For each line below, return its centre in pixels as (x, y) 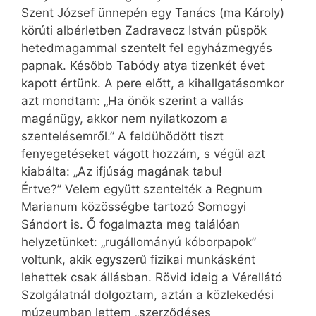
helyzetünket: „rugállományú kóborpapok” (139, 242)
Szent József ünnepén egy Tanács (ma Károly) (153, 13)
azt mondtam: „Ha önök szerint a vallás (132, 101)
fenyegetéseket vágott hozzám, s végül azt (143, 154)
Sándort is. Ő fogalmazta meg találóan (130, 225)
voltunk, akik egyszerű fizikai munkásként (138, 260)
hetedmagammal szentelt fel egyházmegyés (147, 48)
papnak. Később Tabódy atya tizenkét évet (143, 66)
